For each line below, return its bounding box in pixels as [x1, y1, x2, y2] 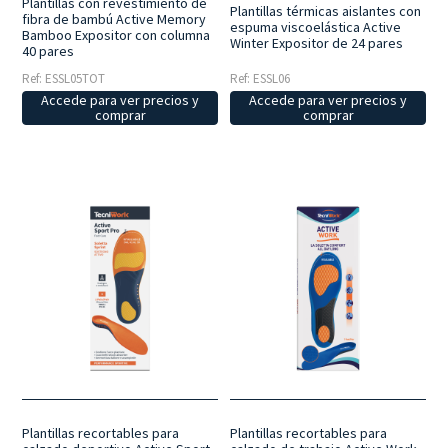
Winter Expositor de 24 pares [230, 33, 404, 52]
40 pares [22, 41, 75, 60]
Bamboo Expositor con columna [22, 25, 211, 44]
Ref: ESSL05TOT [22, 69, 106, 87]
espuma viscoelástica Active [230, 17, 402, 36]
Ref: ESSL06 [230, 69, 291, 87]
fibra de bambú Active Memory [22, 9, 207, 28]
